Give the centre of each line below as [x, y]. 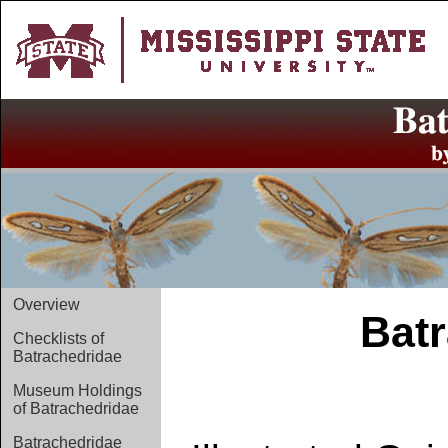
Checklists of [58, 338]
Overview [46, 304]
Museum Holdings [77, 390]
